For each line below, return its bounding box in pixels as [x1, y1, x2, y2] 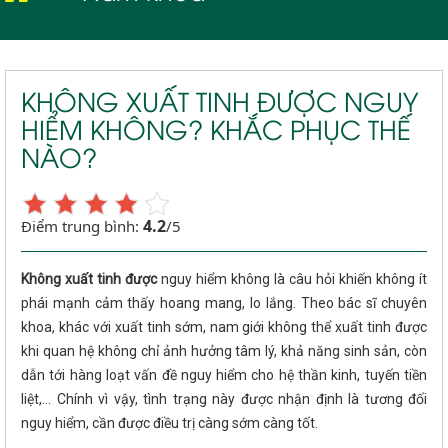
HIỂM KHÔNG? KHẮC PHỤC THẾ [21, 109, 411, 146]
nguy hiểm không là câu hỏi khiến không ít [161, 270, 427, 287]
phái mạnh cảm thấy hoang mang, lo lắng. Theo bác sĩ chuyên [21, 294, 427, 311]
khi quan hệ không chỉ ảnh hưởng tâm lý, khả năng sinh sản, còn [21, 342, 427, 359]
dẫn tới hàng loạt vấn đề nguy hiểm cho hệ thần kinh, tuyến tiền [21, 366, 427, 383]
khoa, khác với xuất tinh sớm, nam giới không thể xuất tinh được [21, 318, 427, 335]
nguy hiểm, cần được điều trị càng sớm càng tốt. [21, 414, 318, 431]
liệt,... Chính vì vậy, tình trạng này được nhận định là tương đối [21, 390, 427, 407]
